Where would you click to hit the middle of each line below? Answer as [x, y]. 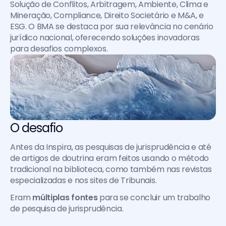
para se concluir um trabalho [154, 197]
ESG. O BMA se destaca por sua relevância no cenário [112, 26]
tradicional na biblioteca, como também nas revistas [111, 169]
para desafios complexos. [59, 49]
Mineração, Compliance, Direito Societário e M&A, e [107, 15]
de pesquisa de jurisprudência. [67, 209]
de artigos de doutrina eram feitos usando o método [109, 158]
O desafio [37, 128]
